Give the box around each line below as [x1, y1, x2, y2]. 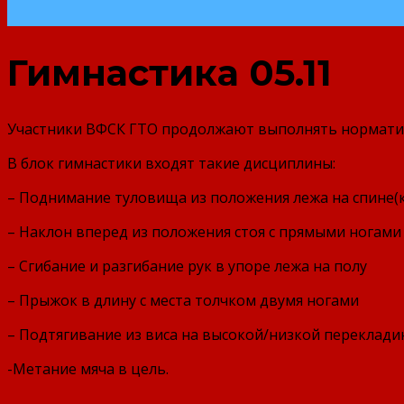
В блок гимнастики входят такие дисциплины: [7, 152, 335, 173]
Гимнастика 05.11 [7, 50, 332, 95]
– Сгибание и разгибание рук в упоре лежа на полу [7, 255, 367, 276]
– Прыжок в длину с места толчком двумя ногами [7, 289, 359, 310]
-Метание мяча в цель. [7, 358, 169, 379]
